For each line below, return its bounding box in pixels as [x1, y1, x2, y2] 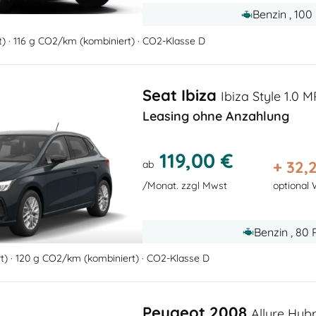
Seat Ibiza [142, 85, 221, 106]
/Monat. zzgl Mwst [142, 179, 227, 193]
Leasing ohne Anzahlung [142, 108, 289, 125]
